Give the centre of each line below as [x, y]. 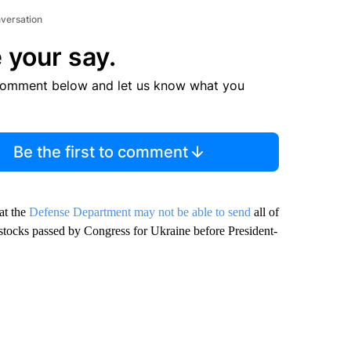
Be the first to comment [101, 152]
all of [264, 212]
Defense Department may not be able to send [139, 212]
